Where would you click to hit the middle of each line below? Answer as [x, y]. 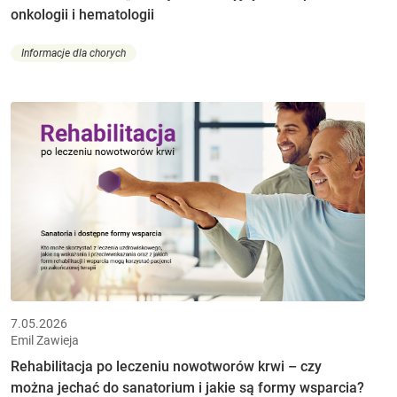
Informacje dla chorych [74, 54]
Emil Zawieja [45, 340]
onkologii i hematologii [82, 14]
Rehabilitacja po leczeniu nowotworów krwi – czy [166, 366]
